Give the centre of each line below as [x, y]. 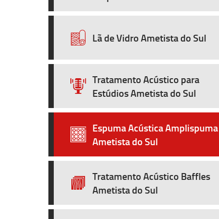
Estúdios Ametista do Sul [144, 93]
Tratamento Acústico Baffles [151, 176]
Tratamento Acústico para [146, 79]
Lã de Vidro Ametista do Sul [149, 38]
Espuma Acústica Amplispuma [155, 128]
